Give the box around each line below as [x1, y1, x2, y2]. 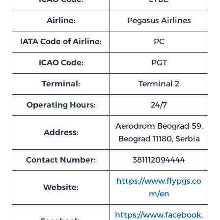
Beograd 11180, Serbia [118, 134, 200, 143]
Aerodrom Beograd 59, [115, 121, 203, 131]
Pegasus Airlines [127, 16, 191, 25]
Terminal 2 [138, 79, 179, 88]
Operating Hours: [26, 100, 96, 110]
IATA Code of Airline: [20, 37, 102, 46]
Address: [43, 128, 79, 137]
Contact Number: [26, 155, 96, 165]
